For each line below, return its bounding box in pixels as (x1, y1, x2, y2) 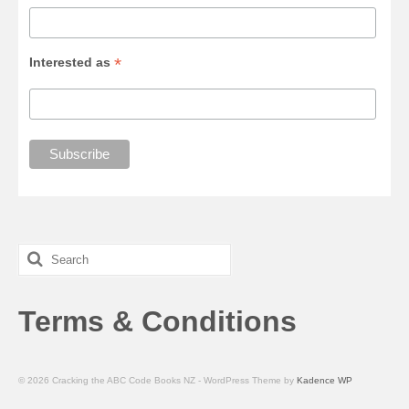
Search (17, 243, 72, 262)
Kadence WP (297, 374, 352, 385)
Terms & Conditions (18, 304, 297, 338)
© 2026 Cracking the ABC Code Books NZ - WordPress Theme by (18, 374, 297, 385)
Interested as (29, 54, 115, 69)
